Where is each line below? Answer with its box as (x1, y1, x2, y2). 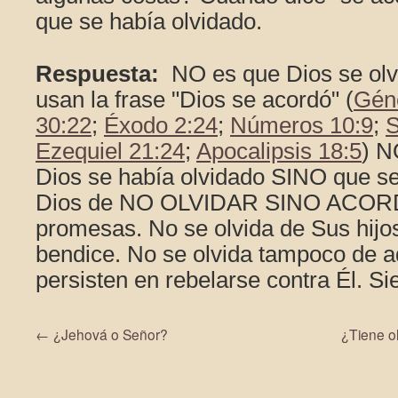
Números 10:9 (230, 113, 373, 138)
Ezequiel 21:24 (36, 139, 185, 163)
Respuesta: (36, 61, 159, 86)
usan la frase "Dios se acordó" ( (36, 87, 354, 112)
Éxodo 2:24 (104, 113, 218, 138)
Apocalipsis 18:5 (196, 139, 362, 163)
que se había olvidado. (36, 9, 262, 34)
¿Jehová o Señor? (50, 324, 168, 344)
